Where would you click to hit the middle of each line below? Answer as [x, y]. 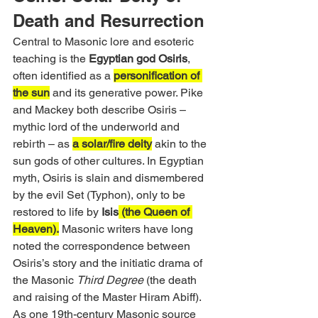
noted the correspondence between [103, 246]
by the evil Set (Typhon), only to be [100, 195]
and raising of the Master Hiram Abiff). [108, 297]
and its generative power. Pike [128, 93]
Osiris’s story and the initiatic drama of [109, 263]
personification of [158, 76]
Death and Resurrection [109, 21]
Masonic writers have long [127, 229]
